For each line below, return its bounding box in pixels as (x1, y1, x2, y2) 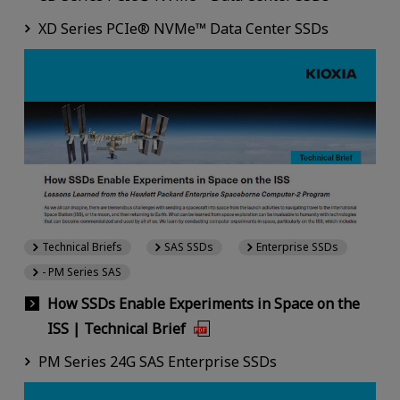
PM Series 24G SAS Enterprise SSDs (37, 352, 277, 372)
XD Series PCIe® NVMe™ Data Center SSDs (37, 19, 329, 39)
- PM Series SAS (41, 264, 121, 280)
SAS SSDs (164, 239, 214, 255)
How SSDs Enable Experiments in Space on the (46, 294, 360, 314)
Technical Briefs (41, 239, 122, 255)
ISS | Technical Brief (46, 319, 186, 339)
